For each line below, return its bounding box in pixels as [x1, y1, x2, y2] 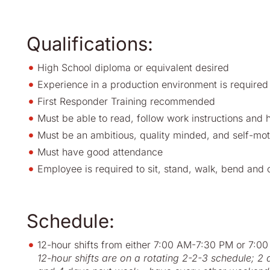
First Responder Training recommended [37, 95, 215, 107]
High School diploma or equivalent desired [37, 61, 229, 74]
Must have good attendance [37, 146, 163, 158]
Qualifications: [27, 33, 153, 55]
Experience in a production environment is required [37, 78, 268, 90]
